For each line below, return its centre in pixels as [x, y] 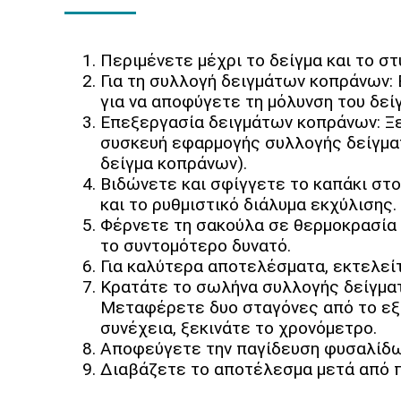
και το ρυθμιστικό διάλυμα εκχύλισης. [248, 205]
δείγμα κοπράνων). [174, 164]
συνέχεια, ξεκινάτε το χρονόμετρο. [239, 328]
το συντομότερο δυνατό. [196, 246]
